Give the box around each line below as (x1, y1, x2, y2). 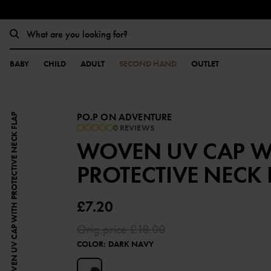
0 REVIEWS (113, 122, 154, 133)
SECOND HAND (119, 58, 177, 69)
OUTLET (191, 58, 219, 69)
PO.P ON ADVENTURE (76, 111, 172, 123)
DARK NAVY (108, 238, 154, 249)
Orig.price (76, 221, 130, 237)
